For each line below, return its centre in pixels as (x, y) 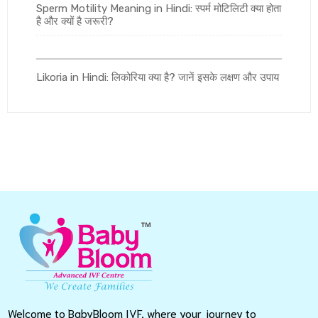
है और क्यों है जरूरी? (75, 22)
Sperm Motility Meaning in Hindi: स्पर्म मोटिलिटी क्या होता (159, 9)
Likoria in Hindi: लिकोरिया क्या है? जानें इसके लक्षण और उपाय (158, 78)
